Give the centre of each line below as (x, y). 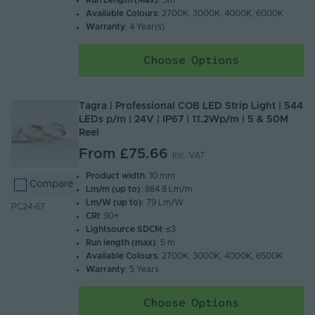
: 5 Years (142, 270)
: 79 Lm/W (163, 203)
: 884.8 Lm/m (167, 189)
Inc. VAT (189, 156)
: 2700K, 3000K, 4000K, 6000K (221, 14)
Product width (116, 176)
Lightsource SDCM (124, 230)
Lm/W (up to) (114, 203)
